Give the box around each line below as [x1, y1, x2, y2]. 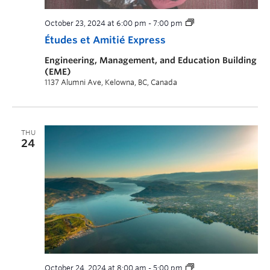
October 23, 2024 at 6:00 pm [45, 19, 146, 28]
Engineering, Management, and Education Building [45, 55, 257, 66]
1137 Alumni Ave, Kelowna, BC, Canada [45, 78, 177, 87]
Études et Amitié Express [45, 34, 166, 46]
